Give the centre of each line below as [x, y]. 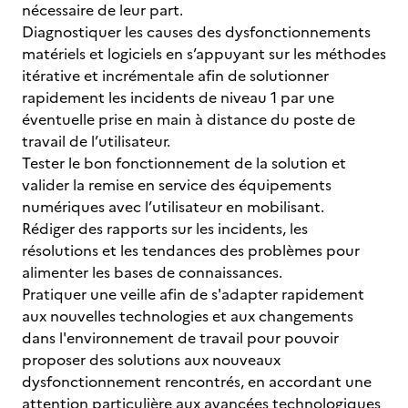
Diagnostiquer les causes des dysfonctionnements [196, 32]
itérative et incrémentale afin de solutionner [175, 76]
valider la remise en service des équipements [177, 185]
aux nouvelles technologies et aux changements [188, 316]
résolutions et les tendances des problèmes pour [191, 250]
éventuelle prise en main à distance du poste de [189, 119]
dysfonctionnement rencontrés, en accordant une [197, 382]
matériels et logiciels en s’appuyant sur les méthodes [204, 54]
